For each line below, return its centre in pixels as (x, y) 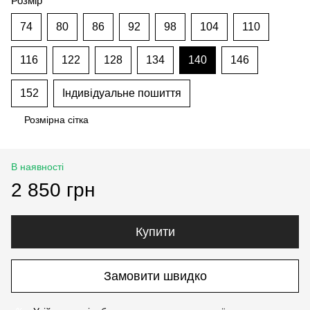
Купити (155, 232)
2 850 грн (53, 190)
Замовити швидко (155, 276)
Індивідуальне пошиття (122, 93)
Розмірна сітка (56, 120)
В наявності (37, 167)
